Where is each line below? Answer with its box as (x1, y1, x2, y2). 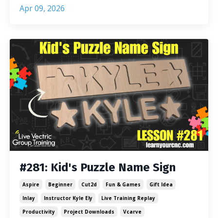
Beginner (48, 181, 73, 188)
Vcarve (123, 208, 142, 215)
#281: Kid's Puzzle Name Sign (19, 160, 176, 174)
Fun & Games (106, 181, 141, 188)
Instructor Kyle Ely (44, 194, 92, 201)
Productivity (22, 208, 55, 215)
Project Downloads (64, 208, 114, 215)
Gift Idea (149, 181, 173, 188)
